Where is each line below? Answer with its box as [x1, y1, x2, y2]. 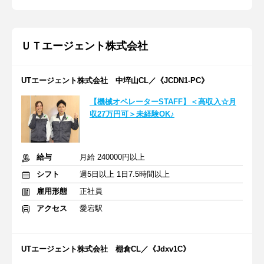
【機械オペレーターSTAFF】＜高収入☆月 [90, 97, 236, 106]
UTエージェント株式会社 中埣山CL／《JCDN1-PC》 [21, 76, 209, 85]
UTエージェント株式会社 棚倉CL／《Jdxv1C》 [21, 245, 190, 253]
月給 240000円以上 [80, 153, 145, 161]
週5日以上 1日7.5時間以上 [80, 170, 170, 179]
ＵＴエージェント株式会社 [21, 40, 148, 52]
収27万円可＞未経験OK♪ [90, 110, 174, 118]
